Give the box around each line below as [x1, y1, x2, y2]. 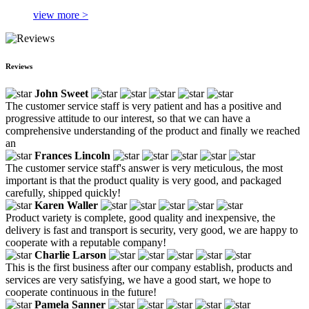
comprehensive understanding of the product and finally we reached [6, 124, 300, 137]
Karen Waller [34, 199, 98, 211]
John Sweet [34, 87, 88, 99]
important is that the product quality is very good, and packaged [6, 174, 281, 186]
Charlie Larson [34, 248, 106, 261]
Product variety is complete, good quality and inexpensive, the [6, 211, 275, 223]
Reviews [6, 61, 32, 70]
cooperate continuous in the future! [6, 286, 157, 298]
